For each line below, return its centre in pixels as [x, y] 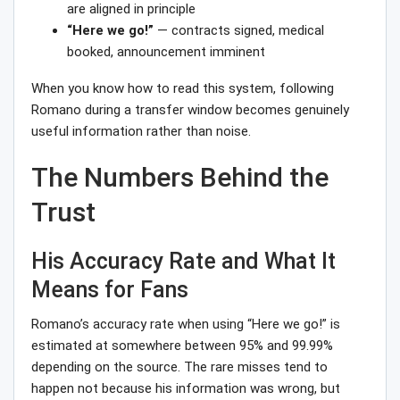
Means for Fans [110, 290]
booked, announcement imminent [166, 52]
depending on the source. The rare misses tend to [179, 367]
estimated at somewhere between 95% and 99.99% [182, 346]
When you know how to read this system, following [183, 89]
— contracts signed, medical [239, 31]
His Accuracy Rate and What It [183, 262]
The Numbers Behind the [180, 178]
